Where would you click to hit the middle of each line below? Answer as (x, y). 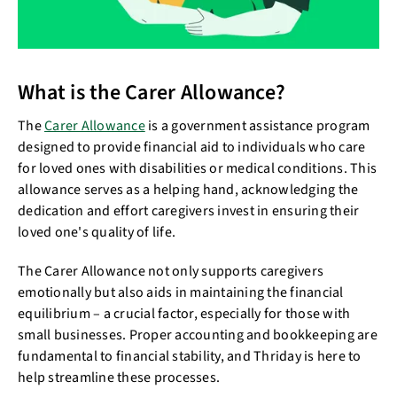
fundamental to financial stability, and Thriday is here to (190, 356)
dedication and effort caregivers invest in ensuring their (189, 210)
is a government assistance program (257, 125)
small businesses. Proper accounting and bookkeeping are (198, 335)
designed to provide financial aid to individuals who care (192, 147)
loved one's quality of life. (98, 232)
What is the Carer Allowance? (154, 92)
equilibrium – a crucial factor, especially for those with (184, 313)
